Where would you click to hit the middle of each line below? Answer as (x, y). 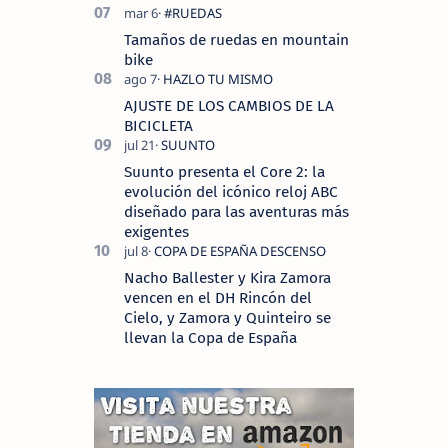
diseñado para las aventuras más (236, 212)
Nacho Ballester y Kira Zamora (227, 278)
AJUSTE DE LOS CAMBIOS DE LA (229, 106)
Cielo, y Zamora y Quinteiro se (227, 318)
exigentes (156, 232)
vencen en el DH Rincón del (218, 298)
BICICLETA (158, 126)
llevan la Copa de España (210, 338)
